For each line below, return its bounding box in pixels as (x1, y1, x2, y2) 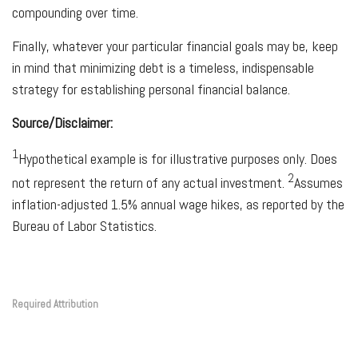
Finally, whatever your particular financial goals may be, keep (12, 37, 338, 56)
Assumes (294, 173, 343, 193)
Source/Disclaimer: (12, 113, 113, 133)
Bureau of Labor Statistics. (12, 217, 157, 236)
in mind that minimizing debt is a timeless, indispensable (12, 58, 314, 78)
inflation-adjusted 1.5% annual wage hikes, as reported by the (12, 195, 344, 214)
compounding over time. (12, 3, 138, 22)
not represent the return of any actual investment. (12, 173, 288, 193)
